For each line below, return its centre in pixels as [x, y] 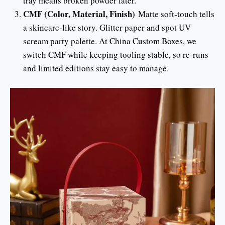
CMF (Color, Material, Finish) [79, 14]
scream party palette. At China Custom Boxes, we [109, 41]
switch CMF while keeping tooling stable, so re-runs [116, 54]
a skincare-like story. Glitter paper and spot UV [107, 27]
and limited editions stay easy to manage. [96, 68]
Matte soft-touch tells [175, 14]
